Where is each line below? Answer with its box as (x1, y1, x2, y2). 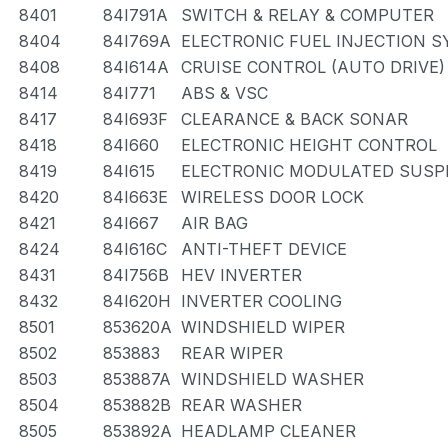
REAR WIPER (181, 343, 283, 363)
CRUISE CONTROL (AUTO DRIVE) (181, 57, 445, 77)
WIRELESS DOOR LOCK (181, 187, 364, 207)
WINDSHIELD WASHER (181, 369, 364, 389)
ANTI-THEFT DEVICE (181, 239, 347, 259)
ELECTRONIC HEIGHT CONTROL (181, 135, 437, 155)
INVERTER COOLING (181, 291, 342, 311)
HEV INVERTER (181, 265, 302, 285)
